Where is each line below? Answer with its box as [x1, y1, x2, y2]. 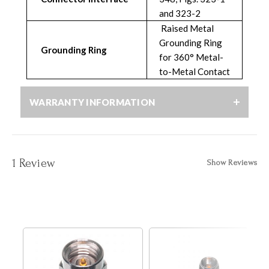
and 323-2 [159, 7, 201, 19]
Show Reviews [207, 157, 257, 167]
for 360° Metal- [159, 51, 223, 62]
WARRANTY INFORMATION [29, 96, 155, 107]
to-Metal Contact [159, 65, 230, 77]
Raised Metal [159, 22, 214, 34]
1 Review [12, 156, 55, 170]
